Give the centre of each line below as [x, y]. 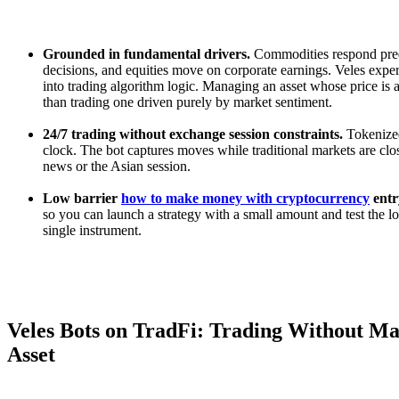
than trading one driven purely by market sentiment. [187, 102]
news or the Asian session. [117, 166]
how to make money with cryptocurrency [245, 198]
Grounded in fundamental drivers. [147, 53]
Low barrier [82, 198]
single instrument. [92, 230]
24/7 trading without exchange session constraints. [193, 134]
